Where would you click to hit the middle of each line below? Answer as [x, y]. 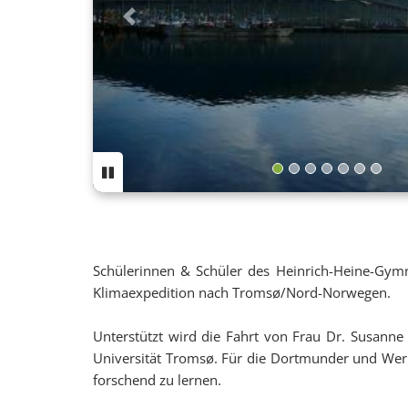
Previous [167, 29]
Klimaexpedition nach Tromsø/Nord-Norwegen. [242, 292]
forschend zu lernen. [157, 380]
